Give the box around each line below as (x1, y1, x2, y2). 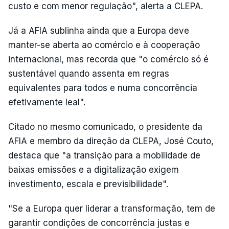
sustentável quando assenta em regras (8, 68, 169, 79)
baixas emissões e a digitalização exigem (8, 165, 179, 175)
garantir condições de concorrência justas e (8, 218, 190, 228)
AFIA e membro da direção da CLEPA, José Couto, (8, 136, 214, 146)
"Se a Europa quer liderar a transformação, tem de (8, 203, 215, 214)
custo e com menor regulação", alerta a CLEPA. (8, 1, 203, 11)
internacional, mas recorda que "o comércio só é (8, 54, 209, 64)
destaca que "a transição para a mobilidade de (8, 150, 200, 161)
